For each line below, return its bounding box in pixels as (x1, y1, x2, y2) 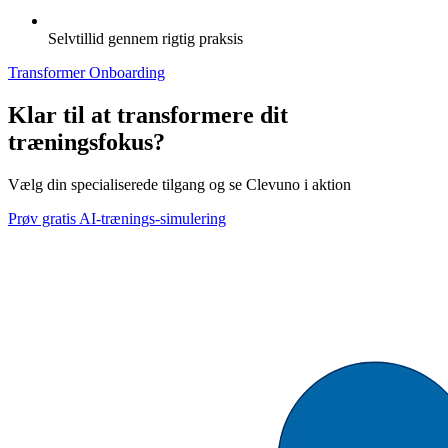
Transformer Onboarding (8, 64, 165, 81)
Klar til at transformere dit (8, 101, 288, 128)
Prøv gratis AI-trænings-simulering (8, 209, 226, 227)
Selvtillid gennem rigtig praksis (48, 30, 243, 47)
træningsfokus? (8, 128, 165, 155)
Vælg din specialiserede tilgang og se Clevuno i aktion (8, 175, 351, 193)
